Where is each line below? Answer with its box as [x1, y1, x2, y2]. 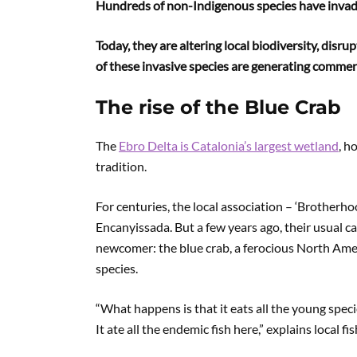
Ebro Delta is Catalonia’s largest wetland [119, 138, 339, 153]
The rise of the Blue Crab [96, 96, 341, 119]
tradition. [96, 159, 147, 174]
